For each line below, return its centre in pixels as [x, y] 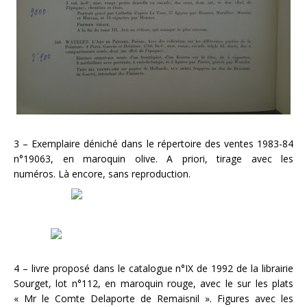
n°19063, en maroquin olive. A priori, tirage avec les [153, 159]
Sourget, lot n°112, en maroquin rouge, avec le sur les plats [153, 283]
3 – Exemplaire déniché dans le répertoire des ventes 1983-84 [153, 144]
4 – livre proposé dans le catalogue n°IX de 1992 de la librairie [153, 268]
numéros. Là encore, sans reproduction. [102, 174]
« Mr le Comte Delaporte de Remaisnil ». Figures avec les [153, 298]
